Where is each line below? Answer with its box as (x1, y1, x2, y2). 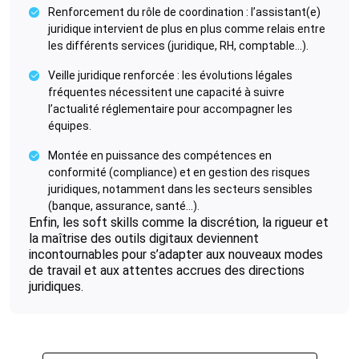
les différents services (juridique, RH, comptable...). (48, 39, 309, 52)
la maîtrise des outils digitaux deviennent (29, 231, 259, 246)
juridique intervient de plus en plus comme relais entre (48, 22, 325, 35)
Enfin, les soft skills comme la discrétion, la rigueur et (29, 215, 329, 230)
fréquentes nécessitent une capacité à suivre (48, 86, 284, 99)
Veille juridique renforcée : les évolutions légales (48, 69, 292, 82)
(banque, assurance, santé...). (48, 200, 200, 212)
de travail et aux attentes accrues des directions (29, 263, 305, 278)
